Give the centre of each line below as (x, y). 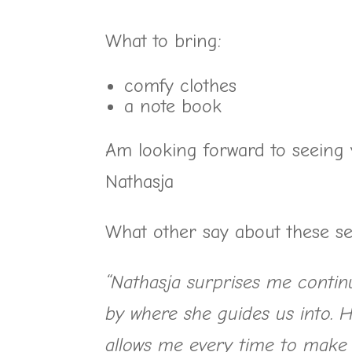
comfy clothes (181, 86)
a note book (173, 106)
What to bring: (163, 41)
